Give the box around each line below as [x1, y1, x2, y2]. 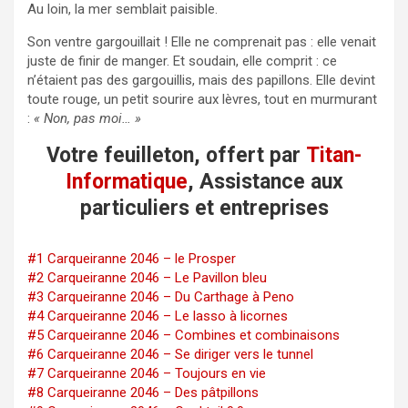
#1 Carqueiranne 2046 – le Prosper [27, 250, 236, 267]
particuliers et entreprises [79, 195, 329, 220]
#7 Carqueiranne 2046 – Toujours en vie [27, 364, 266, 382]
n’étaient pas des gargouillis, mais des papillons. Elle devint [27, 71, 375, 88]
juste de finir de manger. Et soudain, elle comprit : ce [27, 52, 337, 69]
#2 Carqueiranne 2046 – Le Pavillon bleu [27, 269, 267, 286]
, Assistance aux [187, 168, 343, 194]
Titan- [306, 142, 362, 168]
